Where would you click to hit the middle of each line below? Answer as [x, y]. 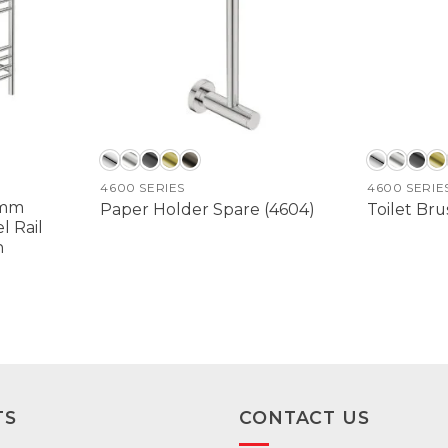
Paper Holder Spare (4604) [208, 209]
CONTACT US [304, 417]
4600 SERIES [142, 188]
